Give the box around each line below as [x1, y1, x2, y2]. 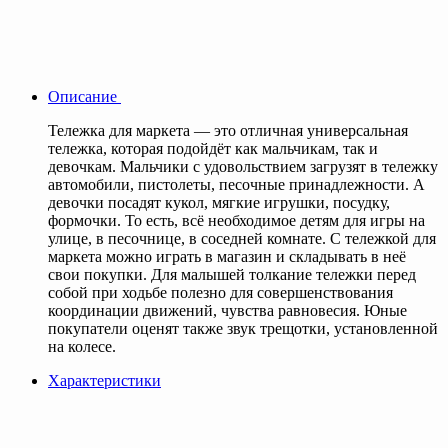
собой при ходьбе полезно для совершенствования [48, 283, 393, 301]
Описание [48, 87, 121, 105]
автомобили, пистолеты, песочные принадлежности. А [48, 175, 425, 193]
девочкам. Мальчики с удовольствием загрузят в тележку [48, 157, 438, 175]
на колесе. [48, 337, 116, 355]
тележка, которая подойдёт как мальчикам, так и [48, 139, 378, 157]
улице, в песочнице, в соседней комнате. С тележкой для [48, 229, 436, 247]
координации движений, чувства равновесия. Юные [48, 301, 407, 319]
